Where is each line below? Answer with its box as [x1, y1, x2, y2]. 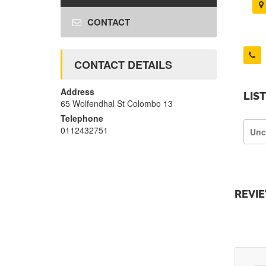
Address [61, 85, 94, 98]
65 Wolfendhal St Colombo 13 [61, 97, 173, 110]
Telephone [61, 112, 103, 125]
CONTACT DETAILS [74, 57, 172, 73]
